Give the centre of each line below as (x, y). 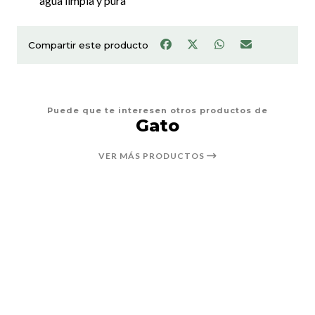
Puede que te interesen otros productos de (157, 110)
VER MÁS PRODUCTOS (152, 156)
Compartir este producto (88, 45)
